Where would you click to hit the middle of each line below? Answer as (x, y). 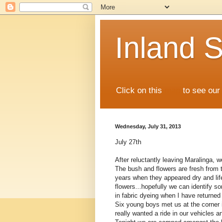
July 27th (128, 142)
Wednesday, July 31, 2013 (148, 127)
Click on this (140, 91)
